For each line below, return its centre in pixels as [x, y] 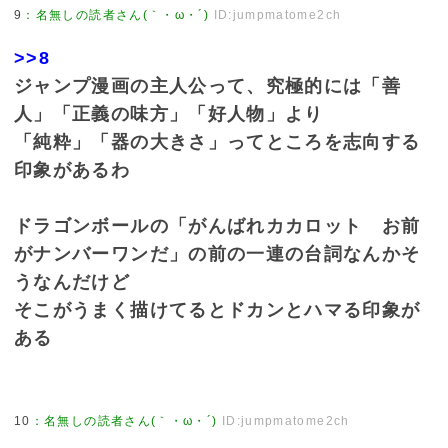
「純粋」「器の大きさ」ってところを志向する [217, 142]
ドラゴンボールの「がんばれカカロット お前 [217, 226]
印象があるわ [72, 170]
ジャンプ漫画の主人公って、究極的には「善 [208, 86]
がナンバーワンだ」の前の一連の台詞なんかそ [217, 254]
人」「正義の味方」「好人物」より [169, 114]
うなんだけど [72, 282]
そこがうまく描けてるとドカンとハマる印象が [217, 310]
